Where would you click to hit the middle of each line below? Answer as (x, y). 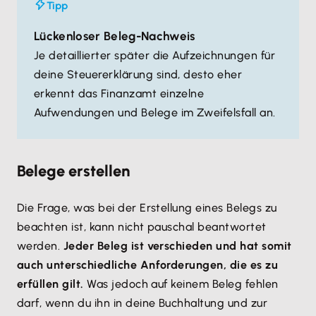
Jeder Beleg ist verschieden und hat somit (177, 246)
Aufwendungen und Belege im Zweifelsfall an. (157, 113)
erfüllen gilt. (50, 284)
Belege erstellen (73, 171)
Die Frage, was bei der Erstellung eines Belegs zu (147, 208)
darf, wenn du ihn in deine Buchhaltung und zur (142, 303)
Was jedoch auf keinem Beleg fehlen (181, 284)
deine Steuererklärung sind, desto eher (138, 74)
